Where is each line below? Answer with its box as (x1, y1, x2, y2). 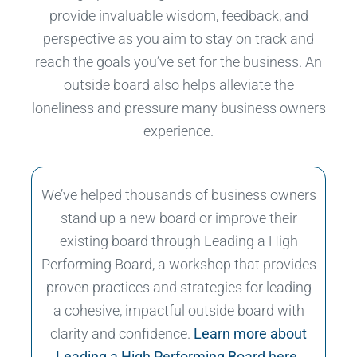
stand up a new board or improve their (60, 209, 297, 226)
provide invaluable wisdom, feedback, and (49, 6, 308, 24)
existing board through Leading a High (59, 232, 298, 249)
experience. (143, 122, 214, 139)
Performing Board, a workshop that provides (41, 255, 316, 273)
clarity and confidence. (50, 324, 194, 342)
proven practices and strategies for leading (45, 278, 312, 296)
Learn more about (194, 324, 307, 342)
